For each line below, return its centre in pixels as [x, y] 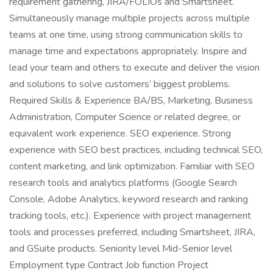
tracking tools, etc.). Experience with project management [130, 216]
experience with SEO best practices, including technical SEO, [136, 150]
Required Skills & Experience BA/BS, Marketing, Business [131, 101]
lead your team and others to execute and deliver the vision [134, 68]
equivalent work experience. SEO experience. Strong [120, 133]
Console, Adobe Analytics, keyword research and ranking [129, 199]
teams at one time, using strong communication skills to [126, 35]
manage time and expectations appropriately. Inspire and [128, 51]
